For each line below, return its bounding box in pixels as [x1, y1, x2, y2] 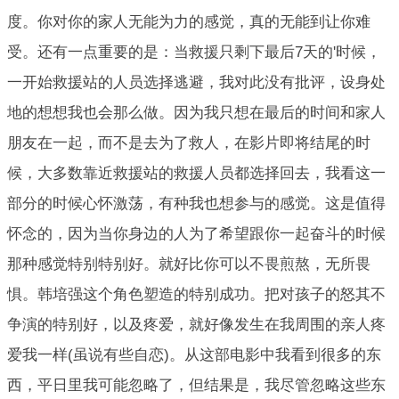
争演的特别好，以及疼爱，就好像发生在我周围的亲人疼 [7, 315, 386, 333]
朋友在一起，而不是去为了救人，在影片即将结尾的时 [7, 134, 370, 151]
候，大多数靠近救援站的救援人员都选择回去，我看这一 [7, 164, 386, 182]
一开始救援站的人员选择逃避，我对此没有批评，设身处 [7, 73, 386, 91]
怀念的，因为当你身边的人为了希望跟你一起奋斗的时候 [7, 224, 386, 242]
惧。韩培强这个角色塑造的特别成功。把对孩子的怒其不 [7, 285, 386, 303]
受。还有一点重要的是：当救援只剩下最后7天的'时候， [7, 43, 381, 61]
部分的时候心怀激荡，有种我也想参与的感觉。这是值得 [7, 194, 386, 212]
